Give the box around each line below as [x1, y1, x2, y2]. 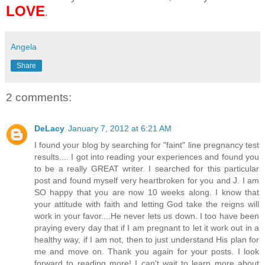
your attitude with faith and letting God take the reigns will [34, 199, 259, 209]
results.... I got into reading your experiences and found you [34, 151, 259, 161]
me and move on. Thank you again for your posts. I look [34, 246, 259, 256]
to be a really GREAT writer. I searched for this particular [34, 163, 259, 173]
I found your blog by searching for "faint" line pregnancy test [34, 140, 259, 150]
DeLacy [34, 123, 64, 133]
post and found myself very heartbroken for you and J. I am [34, 175, 259, 185]
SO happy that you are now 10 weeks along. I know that [34, 187, 259, 197]
